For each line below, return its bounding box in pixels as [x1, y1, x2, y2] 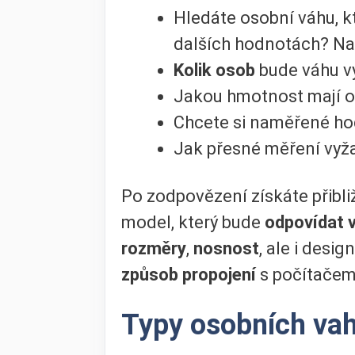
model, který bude [121, 212, 265, 232]
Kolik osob [174, 60, 255, 81]
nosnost [193, 238, 259, 258]
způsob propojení [121, 264, 260, 284]
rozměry [121, 238, 186, 258]
